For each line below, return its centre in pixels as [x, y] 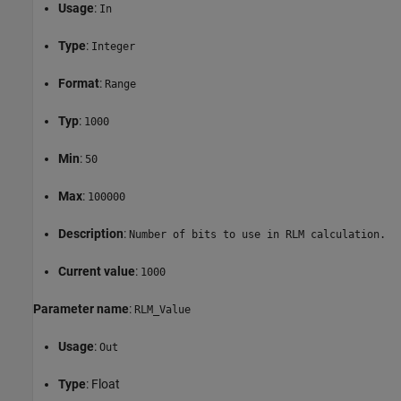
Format [79, 83]
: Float [103, 384]
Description [91, 233]
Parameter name [81, 308]
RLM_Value [162, 309]
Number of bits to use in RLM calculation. [257, 234]
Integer [113, 46]
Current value [97, 271]
